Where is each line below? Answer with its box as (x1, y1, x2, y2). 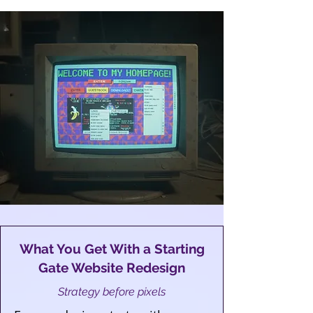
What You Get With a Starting (19, 241, 205, 256)
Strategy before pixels (58, 285, 166, 298)
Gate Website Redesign (38, 260, 185, 275)
